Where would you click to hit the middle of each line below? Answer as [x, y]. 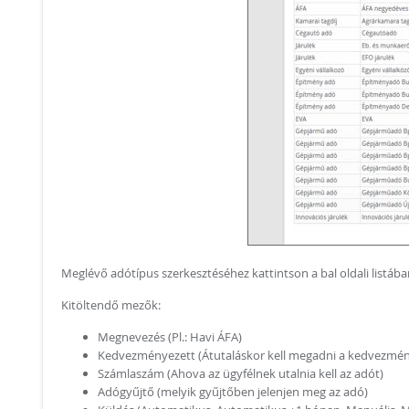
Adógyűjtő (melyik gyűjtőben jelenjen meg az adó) [233, 392]
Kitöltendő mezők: [111, 305]
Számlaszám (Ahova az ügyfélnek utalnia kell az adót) [241, 373]
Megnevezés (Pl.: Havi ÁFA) [170, 337]
